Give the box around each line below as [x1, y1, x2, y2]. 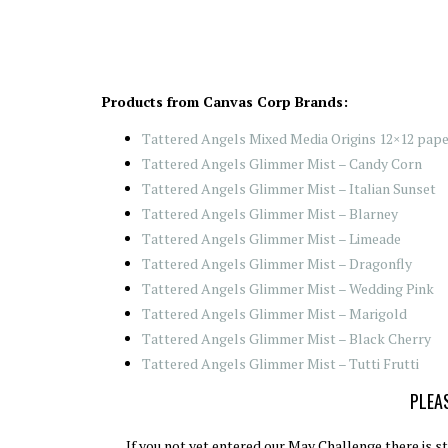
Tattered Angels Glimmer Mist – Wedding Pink [142, 279, 434, 298]
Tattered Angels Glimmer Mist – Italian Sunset [142, 179, 436, 198]
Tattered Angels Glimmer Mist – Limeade [142, 229, 401, 248]
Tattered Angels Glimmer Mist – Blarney [142, 204, 398, 223]
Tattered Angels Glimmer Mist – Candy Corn [142, 154, 422, 173]
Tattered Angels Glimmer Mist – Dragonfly [142, 254, 412, 273]
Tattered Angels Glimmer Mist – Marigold [142, 304, 407, 323]
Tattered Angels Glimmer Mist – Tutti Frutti [142, 354, 419, 373]
